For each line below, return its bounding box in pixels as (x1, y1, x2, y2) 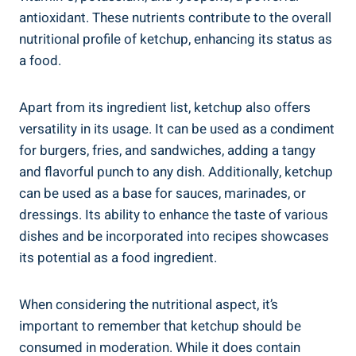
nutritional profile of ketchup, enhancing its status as (19, 29, 332, 50)
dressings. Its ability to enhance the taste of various (19, 205, 328, 226)
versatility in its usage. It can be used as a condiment (19, 119, 335, 140)
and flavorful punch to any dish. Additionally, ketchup (19, 162, 333, 183)
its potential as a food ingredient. (19, 248, 217, 269)
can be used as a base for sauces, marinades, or (19, 184, 306, 204)
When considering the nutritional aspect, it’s (19, 295, 278, 315)
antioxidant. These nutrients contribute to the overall (19, 8, 331, 29)
